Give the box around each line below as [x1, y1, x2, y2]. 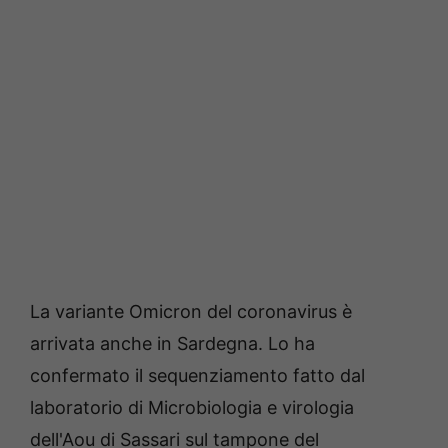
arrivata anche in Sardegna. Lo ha [30, 333, 315, 355]
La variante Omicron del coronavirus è [30, 301, 352, 323]
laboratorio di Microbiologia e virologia [30, 397, 354, 419]
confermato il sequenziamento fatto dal [30, 365, 365, 387]
